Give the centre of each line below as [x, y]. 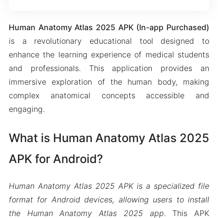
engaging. [27, 109]
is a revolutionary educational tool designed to [109, 41]
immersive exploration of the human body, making [109, 82]
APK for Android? [56, 159]
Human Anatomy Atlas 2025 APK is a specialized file [109, 186]
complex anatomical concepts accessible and [109, 95]
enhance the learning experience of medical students [109, 54]
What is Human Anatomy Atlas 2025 [109, 138]
